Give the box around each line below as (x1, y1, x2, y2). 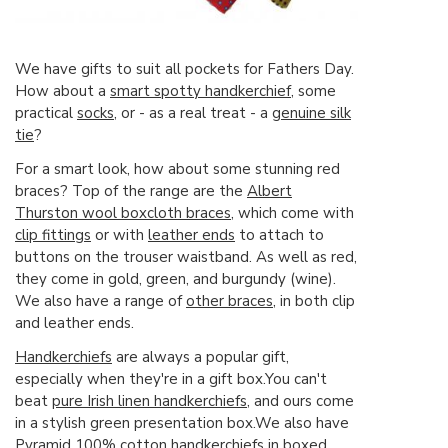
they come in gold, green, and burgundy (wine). (15, 268, 336, 289)
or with (91, 224, 148, 245)
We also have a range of (15, 290, 186, 311)
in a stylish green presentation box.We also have (15, 412, 349, 433)
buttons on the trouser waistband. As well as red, (15, 246, 357, 267)
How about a (15, 80, 110, 101)
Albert (247, 180, 292, 201)
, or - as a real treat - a (114, 102, 272, 123)
